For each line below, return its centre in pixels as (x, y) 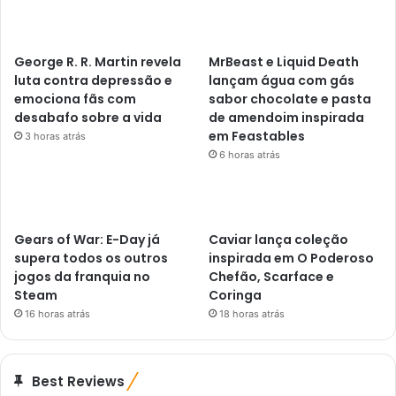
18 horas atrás (252, 313)
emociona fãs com (75, 99)
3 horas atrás (55, 136)
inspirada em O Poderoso (292, 258)
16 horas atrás (57, 313)
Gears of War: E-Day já (87, 239)
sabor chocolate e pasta (290, 99)
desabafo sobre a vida (88, 117)
